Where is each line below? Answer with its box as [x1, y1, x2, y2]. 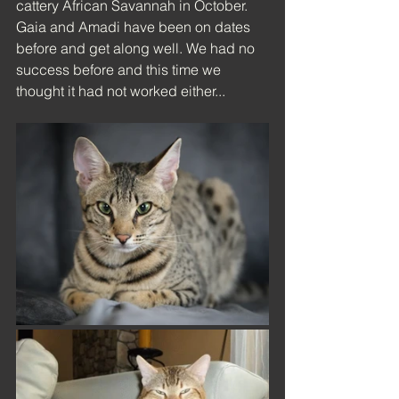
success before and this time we [16, 61, 224, 78]
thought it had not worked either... [16, 82, 225, 100]
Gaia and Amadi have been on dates [16, 18, 254, 36]
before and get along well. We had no [16, 39, 258, 57]
